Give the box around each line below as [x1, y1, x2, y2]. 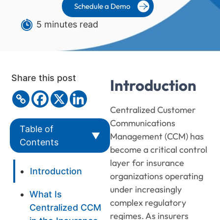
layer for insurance [110, 157, 184, 168]
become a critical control [110, 144, 207, 155]
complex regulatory [110, 197, 186, 208]
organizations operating [110, 170, 203, 182]
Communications [110, 117, 175, 129]
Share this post [11, 73, 76, 83]
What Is [29, 189, 62, 200]
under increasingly [110, 184, 182, 195]
